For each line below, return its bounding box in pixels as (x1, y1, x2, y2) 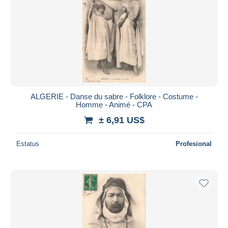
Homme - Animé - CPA (76, 100, 152, 109)
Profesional (176, 139, 212, 148)
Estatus (16, 139, 39, 148)
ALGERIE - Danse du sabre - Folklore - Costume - (30, 92, 198, 101)
